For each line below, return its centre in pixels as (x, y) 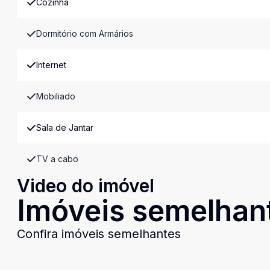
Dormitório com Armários (85, 33)
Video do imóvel (86, 186)
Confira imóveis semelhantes (99, 234)
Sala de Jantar (65, 127)
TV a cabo (57, 159)
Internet (51, 65)
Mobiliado (56, 96)
